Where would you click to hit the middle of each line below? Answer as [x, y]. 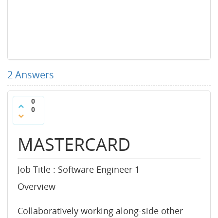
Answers [33, 75]
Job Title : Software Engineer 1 [79, 169]
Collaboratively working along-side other [100, 211]
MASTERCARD [74, 144]
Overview [36, 186]
